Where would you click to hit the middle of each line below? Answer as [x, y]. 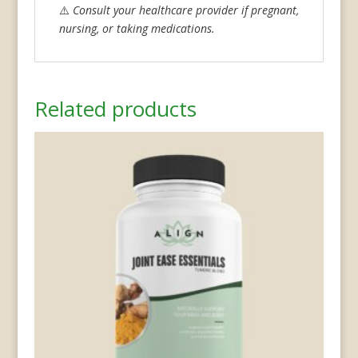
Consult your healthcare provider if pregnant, [185, 10]
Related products [115, 108]
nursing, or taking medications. [137, 28]
